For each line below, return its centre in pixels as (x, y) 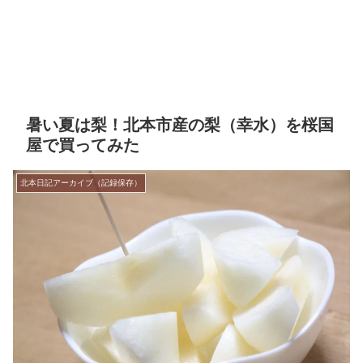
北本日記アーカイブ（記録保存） (81, 183)
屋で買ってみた (83, 145)
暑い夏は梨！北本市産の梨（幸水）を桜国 (180, 125)
